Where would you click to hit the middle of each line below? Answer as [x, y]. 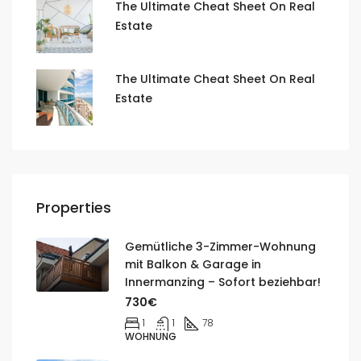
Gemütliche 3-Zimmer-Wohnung [220, 246]
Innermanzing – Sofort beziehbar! [223, 282]
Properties [74, 207]
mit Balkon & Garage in [193, 264]
